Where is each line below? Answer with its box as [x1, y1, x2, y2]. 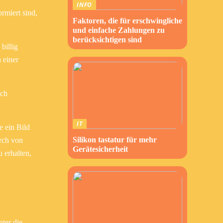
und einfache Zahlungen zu [73, 26, 165, 34]
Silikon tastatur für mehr [73, 135, 157, 144]
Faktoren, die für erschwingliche [73, 16, 182, 25]
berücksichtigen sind [73, 35, 142, 44]
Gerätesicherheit [73, 145, 128, 153]
